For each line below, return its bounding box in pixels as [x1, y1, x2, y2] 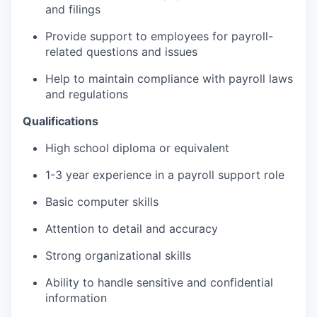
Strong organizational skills [45, 248, 191, 263]
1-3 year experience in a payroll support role [45, 168, 284, 183]
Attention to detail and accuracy [45, 221, 218, 236]
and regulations [45, 87, 128, 102]
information [45, 291, 107, 306]
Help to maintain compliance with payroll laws [45, 71, 293, 86]
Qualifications [23, 114, 98, 129]
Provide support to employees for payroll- [45, 29, 273, 44]
